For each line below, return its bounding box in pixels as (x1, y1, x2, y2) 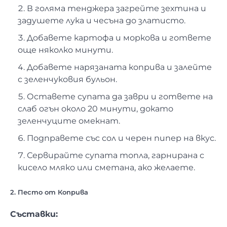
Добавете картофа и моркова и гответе (27, 32, 211, 43)
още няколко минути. (18, 45, 113, 55)
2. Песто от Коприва (10, 187, 88, 196)
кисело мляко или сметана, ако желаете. (18, 162, 195, 172)
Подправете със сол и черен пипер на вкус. (27, 133, 216, 143)
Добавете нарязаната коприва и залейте (27, 62, 212, 72)
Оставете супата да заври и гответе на (27, 91, 213, 101)
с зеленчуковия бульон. (18, 74, 117, 84)
